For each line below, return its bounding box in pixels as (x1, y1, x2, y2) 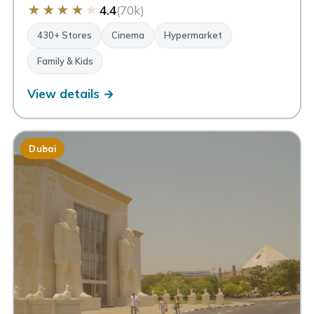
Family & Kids (37, 55, 94, 67)
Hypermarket (164, 29, 223, 41)
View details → (27, 86, 115, 102)
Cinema (111, 29, 145, 41)
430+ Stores (37, 29, 93, 41)
